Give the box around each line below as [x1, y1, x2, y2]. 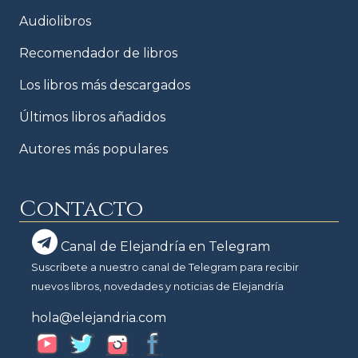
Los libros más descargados [19, 77, 190, 93]
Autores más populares [19, 141, 168, 157]
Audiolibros [19, 13, 91, 29]
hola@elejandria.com [31, 309, 166, 325]
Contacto [19, 193, 143, 224]
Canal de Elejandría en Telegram [58, 238, 270, 254]
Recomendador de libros [19, 45, 177, 61]
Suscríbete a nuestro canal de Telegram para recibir [31, 261, 299, 273]
